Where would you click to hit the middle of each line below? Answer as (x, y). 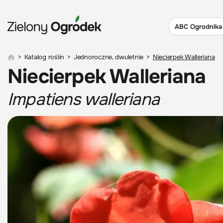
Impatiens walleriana (83, 99)
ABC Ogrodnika (198, 26)
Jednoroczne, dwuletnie (109, 57)
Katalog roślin (44, 57)
